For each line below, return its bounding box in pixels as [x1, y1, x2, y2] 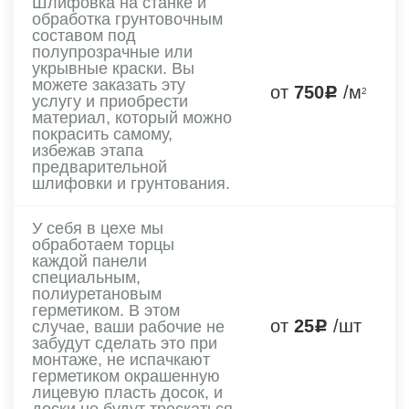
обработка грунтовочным [32, 9, 223, 28]
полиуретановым [32, 284, 162, 303]
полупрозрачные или [32, 42, 193, 61]
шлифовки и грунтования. [32, 173, 230, 193]
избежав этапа [32, 141, 143, 160]
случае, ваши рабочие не [32, 317, 225, 336]
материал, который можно [32, 108, 232, 127]
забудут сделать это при [32, 333, 217, 352]
